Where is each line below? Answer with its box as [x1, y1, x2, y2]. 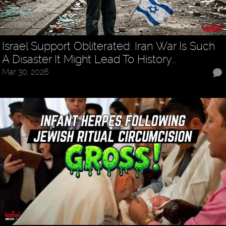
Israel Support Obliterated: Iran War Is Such [2, 39, 215, 53]
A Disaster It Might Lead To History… [2, 52, 177, 66]
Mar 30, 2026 [2, 67, 49, 77]
